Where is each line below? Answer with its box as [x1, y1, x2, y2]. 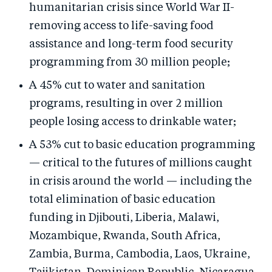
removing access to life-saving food [29, 21, 214, 32]
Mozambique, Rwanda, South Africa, [29, 231, 220, 242]
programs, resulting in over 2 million [29, 98, 223, 109]
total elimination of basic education [29, 194, 216, 205]
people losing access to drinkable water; [29, 117, 236, 127]
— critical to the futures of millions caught [29, 158, 252, 169]
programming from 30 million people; [29, 57, 230, 68]
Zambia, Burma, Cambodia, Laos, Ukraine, [29, 249, 250, 260]
